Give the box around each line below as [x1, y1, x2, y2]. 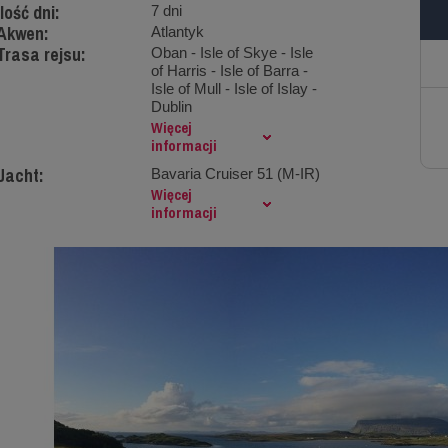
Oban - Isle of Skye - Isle [150, 44, 313, 61]
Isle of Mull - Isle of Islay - [150, 80, 317, 97]
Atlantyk [150, 23, 204, 40]
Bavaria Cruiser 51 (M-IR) [150, 165, 320, 182]
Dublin [150, 98, 192, 115]
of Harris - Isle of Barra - [150, 62, 308, 79]
